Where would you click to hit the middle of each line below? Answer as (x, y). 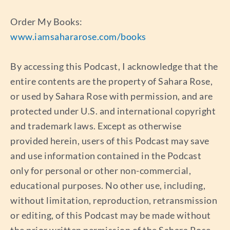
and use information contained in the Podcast (106, 155)
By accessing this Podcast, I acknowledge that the (114, 66)
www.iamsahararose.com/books (78, 37)
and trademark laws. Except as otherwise (96, 126)
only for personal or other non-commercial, (101, 170)
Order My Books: (46, 22)
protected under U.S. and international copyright (113, 111)
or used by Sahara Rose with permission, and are (112, 96)
